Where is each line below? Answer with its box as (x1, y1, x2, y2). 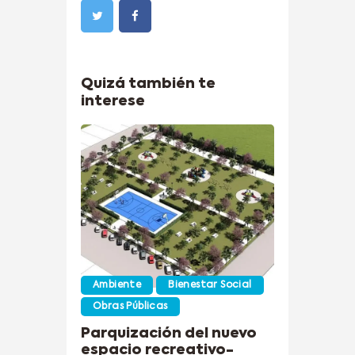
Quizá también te (81, 77, 216, 92)
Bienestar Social (168, 280, 252, 290)
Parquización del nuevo (81, 326, 257, 342)
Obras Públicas (93, 301, 168, 311)
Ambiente (93, 280, 142, 290)
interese (81, 94, 145, 109)
